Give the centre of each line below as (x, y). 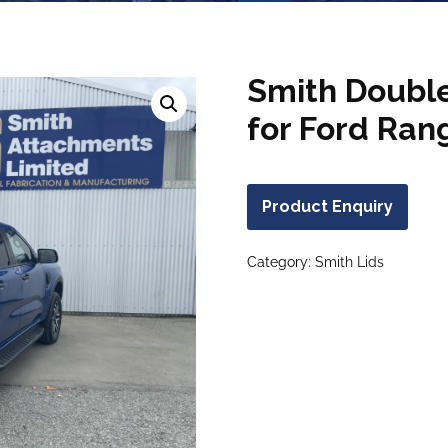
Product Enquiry (327, 206)
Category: (280, 262)
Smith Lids (349, 262)
